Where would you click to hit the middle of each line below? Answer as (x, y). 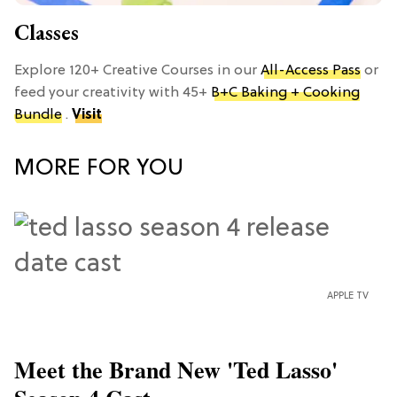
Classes (47, 32)
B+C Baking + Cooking (285, 93)
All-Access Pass (311, 70)
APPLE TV (348, 296)
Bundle (38, 115)
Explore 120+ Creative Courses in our (137, 70)
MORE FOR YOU (99, 168)
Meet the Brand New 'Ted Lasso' (176, 369)
